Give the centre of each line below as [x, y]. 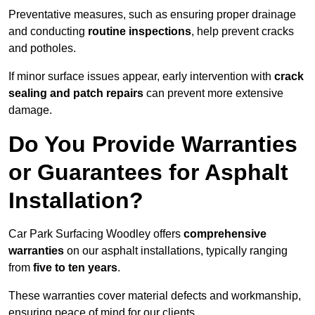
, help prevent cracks [243, 32]
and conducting [48, 32]
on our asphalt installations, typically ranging [176, 251]
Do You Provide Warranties [153, 144]
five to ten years [75, 268]
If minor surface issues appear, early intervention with [141, 77]
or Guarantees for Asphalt [148, 173]
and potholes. [42, 49]
